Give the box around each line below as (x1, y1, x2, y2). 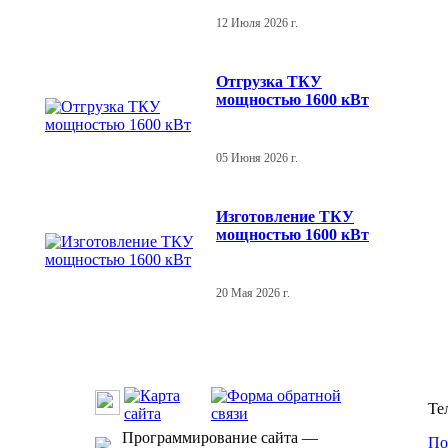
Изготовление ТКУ (216, 207, 354, 225)
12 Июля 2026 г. (216, 16, 298, 29)
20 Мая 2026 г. (216, 286, 290, 299)
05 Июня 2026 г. (216, 151, 298, 164)
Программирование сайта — (122, 429, 318, 446)
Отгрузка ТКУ (216, 72, 322, 90)
